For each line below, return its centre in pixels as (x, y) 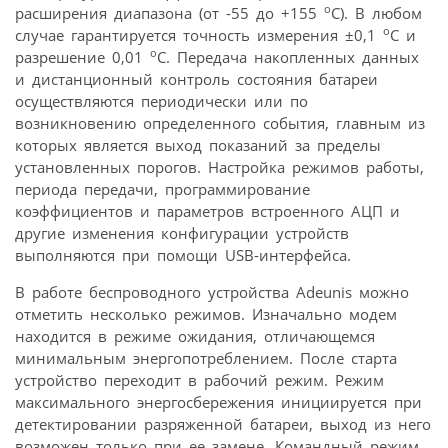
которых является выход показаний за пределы (198, 145)
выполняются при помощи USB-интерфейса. (183, 255)
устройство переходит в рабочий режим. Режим (199, 380)
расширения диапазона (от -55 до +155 (169, 13)
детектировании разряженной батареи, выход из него (223, 424)
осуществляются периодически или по (161, 101)
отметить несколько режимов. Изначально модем (206, 314)
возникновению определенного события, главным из (220, 123)
